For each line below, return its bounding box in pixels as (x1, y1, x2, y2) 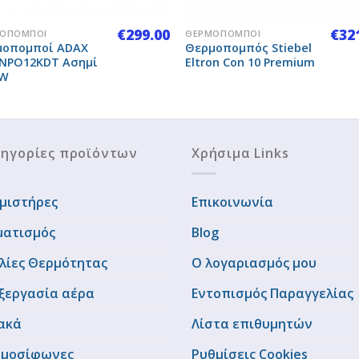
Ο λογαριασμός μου (192, 253, 317, 272)
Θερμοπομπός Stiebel (185, 39, 313, 55)
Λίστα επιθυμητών (192, 314, 313, 333)
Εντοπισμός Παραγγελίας (192, 284, 353, 302)
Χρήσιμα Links (192, 144, 289, 163)
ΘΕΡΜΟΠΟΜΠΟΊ (185, 27, 261, 40)
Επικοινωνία (192, 192, 273, 211)
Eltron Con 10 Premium (185, 54, 316, 70)
